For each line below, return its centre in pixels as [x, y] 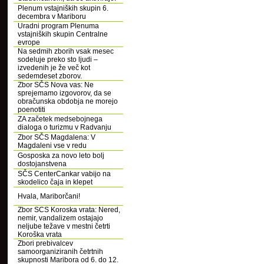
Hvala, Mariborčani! [49, 196]
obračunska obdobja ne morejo [68, 101]
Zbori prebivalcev [45, 243]
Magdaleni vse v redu [52, 146]
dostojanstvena [42, 164]
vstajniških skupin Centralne [63, 34]
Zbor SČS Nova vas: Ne [56, 85]
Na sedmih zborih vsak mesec [66, 51]
